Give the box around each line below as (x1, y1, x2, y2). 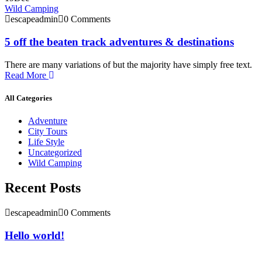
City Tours (28, 126, 67, 137)
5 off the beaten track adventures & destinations (5, 35, 234, 48)
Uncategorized (28, 147, 82, 158)
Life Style (28, 137, 64, 147)
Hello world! (5, 229, 64, 242)
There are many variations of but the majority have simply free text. (5, 59, 252, 70)
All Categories (5, 93, 52, 102)
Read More (5, 70, 49, 80)
